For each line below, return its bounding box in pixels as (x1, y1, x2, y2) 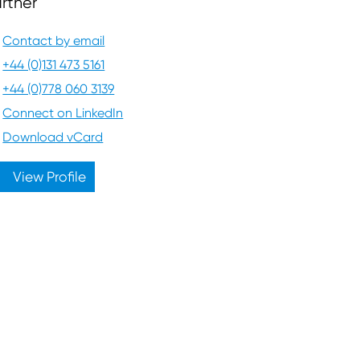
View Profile (10, 169, 87, 186)
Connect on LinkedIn (2, 105, 124, 121)
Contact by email (2, 33, 105, 49)
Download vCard (2, 129, 104, 145)
